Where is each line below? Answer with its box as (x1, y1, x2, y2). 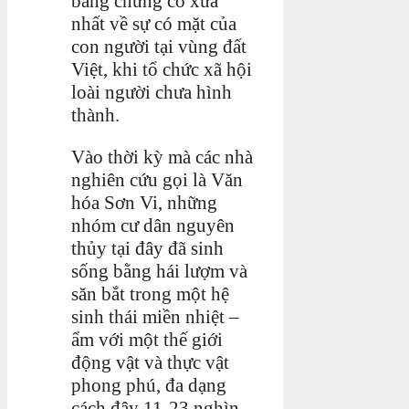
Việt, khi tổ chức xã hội (71, 58, 252, 80)
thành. (71, 103, 120, 126)
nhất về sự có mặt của (71, 12, 236, 35)
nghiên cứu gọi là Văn (71, 168, 243, 191)
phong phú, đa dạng (71, 373, 226, 396)
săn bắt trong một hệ (71, 282, 229, 305)
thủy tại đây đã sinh (71, 236, 224, 259)
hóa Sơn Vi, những (71, 191, 217, 214)
